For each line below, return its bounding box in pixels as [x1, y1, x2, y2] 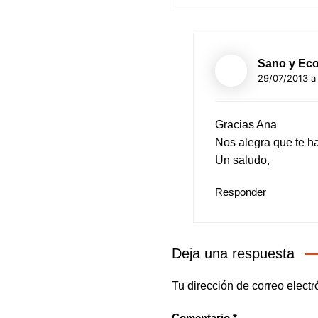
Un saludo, [215, 154, 270, 167]
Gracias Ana [215, 119, 277, 131]
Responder [215, 186, 266, 199]
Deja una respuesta [172, 246, 295, 262]
